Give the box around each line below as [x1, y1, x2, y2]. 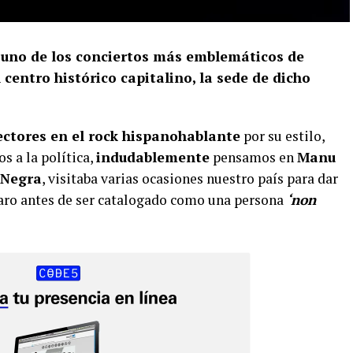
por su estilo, [240, 126, 325, 145]
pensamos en [210, 147, 297, 166]
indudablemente [96, 147, 210, 166]
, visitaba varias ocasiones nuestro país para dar [42, 169, 338, 188]
